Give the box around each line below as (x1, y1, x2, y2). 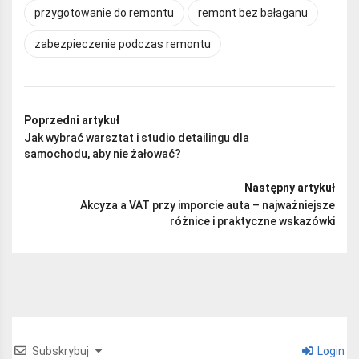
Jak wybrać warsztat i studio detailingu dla (24, 131, 249, 144)
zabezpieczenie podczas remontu (34, 37, 211, 50)
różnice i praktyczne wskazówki (170, 214, 335, 228)
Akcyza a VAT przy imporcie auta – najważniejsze (80, 198, 335, 212)
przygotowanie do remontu (34, 6, 174, 19)
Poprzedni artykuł (24, 113, 119, 127)
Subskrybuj (32, 344, 89, 357)
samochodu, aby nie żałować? (24, 147, 181, 160)
